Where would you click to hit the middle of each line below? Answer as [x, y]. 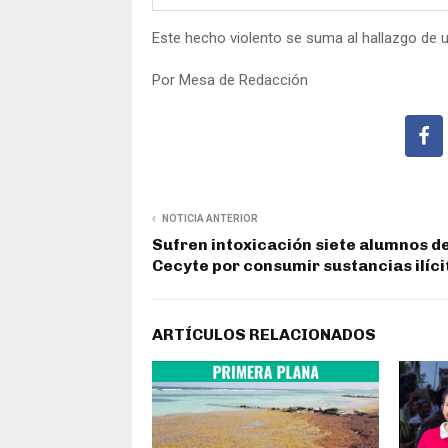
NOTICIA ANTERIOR [210, 218]
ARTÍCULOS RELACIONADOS [264, 334]
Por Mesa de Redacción [230, 79]
